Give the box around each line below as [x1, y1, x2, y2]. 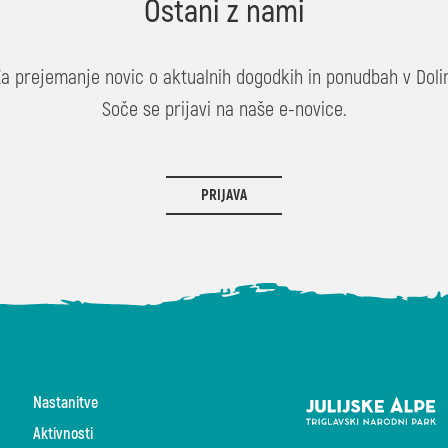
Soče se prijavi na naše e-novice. [101, 96, 347, 122]
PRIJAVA [201, 185, 247, 205]
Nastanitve [33, 392, 99, 413]
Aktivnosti [33, 423, 94, 444]
